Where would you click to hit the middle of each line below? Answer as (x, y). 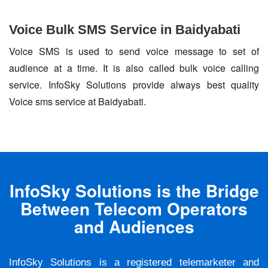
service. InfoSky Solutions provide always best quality (134, 85)
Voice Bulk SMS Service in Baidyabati (125, 30)
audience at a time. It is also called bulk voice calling (134, 68)
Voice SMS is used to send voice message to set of (134, 51)
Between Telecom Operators (134, 209)
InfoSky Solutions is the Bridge (134, 191)
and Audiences (134, 227)
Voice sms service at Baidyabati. (77, 102)
